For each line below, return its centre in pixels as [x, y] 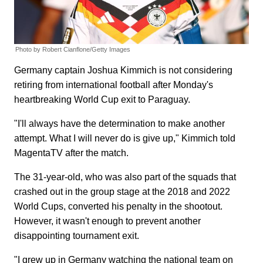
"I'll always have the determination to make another [119, 124]
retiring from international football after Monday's [114, 85]
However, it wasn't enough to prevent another [107, 221]
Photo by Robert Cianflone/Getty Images [73, 50]
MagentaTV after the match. [71, 153]
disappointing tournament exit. [77, 236]
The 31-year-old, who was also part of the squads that [125, 177]
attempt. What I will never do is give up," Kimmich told [125, 139]
